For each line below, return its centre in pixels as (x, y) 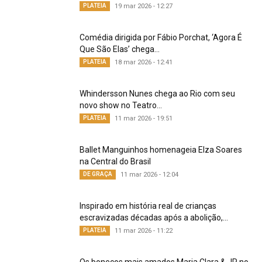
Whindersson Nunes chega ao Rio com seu (157, 93)
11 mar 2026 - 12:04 (149, 174)
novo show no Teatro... (121, 105)
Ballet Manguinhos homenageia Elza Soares (161, 149)
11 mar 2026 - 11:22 (144, 230)
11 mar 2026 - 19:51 (144, 118)
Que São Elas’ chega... (120, 49)
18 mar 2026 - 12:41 (144, 62)
